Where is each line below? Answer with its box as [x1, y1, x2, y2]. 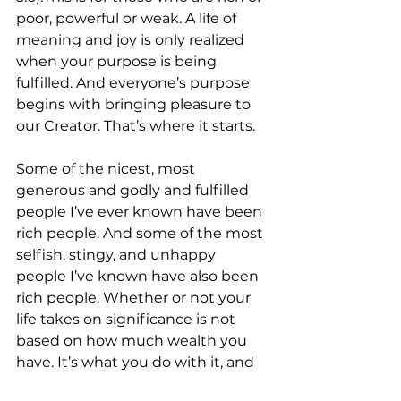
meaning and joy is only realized [16, 31, 248, 49]
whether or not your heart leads [16, 375, 247, 393]
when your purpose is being [16, 53, 220, 71]
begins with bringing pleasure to [16, 96, 254, 114]
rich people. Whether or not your [16, 289, 254, 307]
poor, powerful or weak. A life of [16, 10, 240, 28]
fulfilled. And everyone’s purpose [16, 74, 253, 92]
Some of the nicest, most [16, 160, 199, 178]
